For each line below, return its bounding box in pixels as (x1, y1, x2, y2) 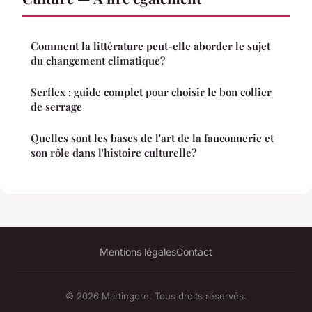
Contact (176, 245, 212, 258)
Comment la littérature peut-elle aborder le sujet (31, 38, 270, 53)
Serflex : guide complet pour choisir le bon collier (31, 84, 272, 99)
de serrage (31, 99, 82, 114)
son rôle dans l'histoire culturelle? (31, 145, 196, 159)
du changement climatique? (31, 53, 165, 68)
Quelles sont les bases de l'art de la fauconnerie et (31, 130, 274, 145)
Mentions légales (100, 245, 176, 258)
